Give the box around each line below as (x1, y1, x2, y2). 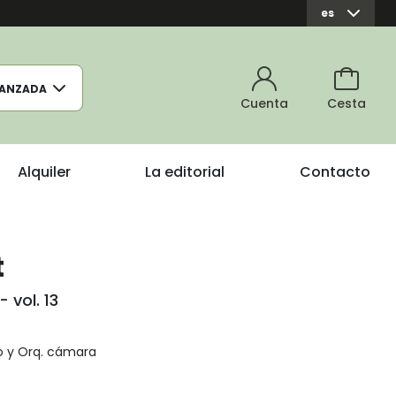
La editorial (145, 162, 225, 182)
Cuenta (240, 95, 288, 112)
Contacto (300, 162, 370, 182)
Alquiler (17, 162, 71, 182)
